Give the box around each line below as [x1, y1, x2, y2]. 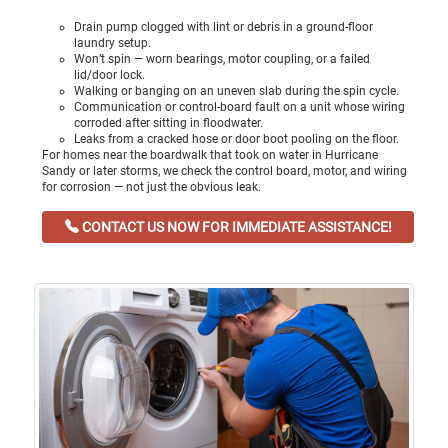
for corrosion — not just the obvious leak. [42, 179, 261, 194]
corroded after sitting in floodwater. [74, 115, 263, 130]
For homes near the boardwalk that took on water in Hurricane [42, 147, 378, 162]
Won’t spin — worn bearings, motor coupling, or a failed [74, 51, 370, 66]
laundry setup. [74, 35, 151, 50]
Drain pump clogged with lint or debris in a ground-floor [74, 19, 373, 34]
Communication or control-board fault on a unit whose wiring [74, 99, 405, 114]
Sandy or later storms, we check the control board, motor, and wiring [42, 163, 407, 178]
